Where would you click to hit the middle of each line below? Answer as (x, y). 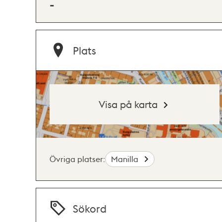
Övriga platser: (77, 159)
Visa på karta (128, 104)
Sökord (90, 208)
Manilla (126, 159)
